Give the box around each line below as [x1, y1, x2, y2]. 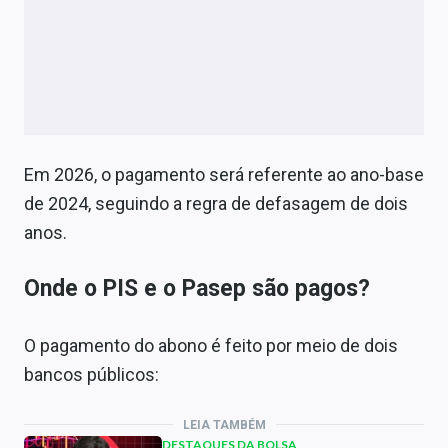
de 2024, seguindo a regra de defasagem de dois [24, 192, 408, 214]
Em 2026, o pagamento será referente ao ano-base [24, 163, 424, 185]
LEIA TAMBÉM [182, 417, 266, 432]
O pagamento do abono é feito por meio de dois [24, 334, 398, 356]
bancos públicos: [24, 363, 159, 385]
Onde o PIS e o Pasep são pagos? [24, 274, 370, 302]
